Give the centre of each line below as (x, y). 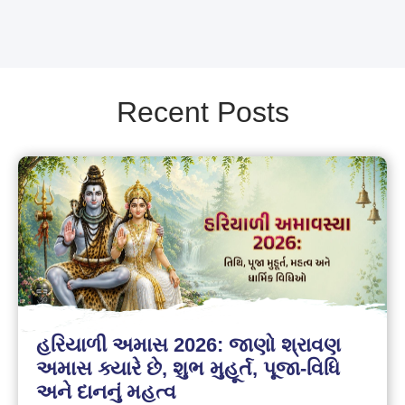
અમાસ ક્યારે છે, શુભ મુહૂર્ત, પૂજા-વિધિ (188, 369)
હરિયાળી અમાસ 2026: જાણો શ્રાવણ (189, 345)
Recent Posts (202, 112)
